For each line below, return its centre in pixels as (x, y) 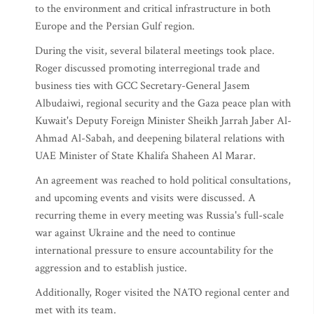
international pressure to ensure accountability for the (154, 251)
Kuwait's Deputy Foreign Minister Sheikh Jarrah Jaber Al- (163, 121)
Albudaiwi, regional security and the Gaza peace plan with (163, 103)
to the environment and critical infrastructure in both (153, 9)
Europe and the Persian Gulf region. (115, 26)
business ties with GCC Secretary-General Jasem (143, 86)
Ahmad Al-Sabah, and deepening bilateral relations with (160, 138)
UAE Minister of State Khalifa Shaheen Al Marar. (145, 156)
